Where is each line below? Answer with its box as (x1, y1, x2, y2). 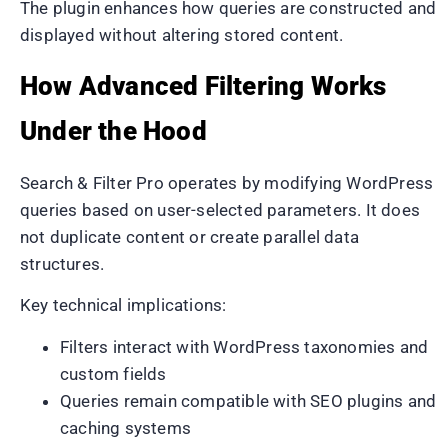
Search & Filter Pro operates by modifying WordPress (20, 172, 434, 193)
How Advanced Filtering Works (20, 70, 387, 101)
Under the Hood (20, 115, 207, 146)
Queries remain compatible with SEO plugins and (60, 390, 437, 411)
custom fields (60, 363, 167, 384)
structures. (20, 253, 105, 274)
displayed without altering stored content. (20, 25, 344, 46)
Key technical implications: (20, 295, 227, 316)
